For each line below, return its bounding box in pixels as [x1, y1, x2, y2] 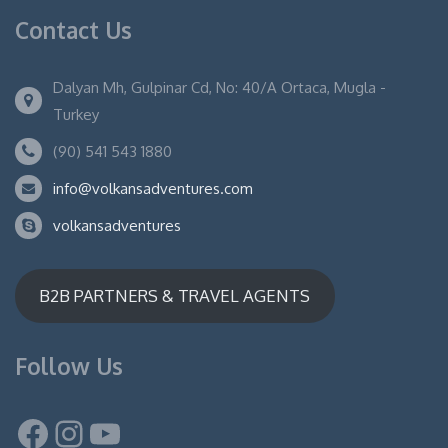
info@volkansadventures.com [53, 178, 253, 198]
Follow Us [15, 352, 123, 381]
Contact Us [15, 15, 132, 44]
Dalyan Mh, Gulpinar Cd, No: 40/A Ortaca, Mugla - [53, 77, 386, 97]
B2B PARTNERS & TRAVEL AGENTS [39, 284, 311, 306]
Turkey [53, 104, 99, 124]
